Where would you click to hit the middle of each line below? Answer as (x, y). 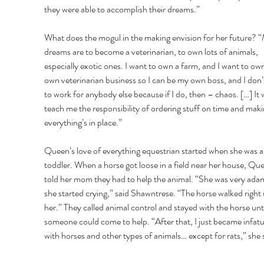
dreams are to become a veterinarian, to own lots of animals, (152, 51)
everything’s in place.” (84, 122)
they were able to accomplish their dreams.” (123, 9)
